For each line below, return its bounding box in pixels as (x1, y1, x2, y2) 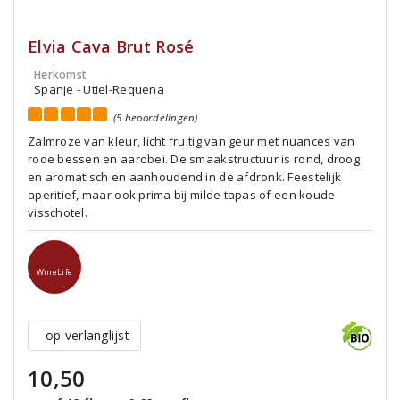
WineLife (36, 266, 73, 278)
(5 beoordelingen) (113, 111, 198, 124)
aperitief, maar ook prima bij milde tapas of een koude (28, 187, 336, 203)
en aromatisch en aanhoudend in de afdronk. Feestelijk (28, 169, 342, 185)
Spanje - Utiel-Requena (34, 81, 164, 97)
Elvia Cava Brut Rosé (28, 36, 195, 57)
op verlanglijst (46, 327, 129, 344)
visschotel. (28, 204, 87, 221)
